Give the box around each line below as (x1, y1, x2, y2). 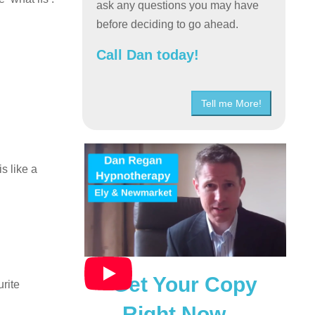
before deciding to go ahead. (96, 18, 239, 30)
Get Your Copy (112, 272, 257, 296)
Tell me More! (200, 97, 262, 109)
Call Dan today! (96, 46, 200, 63)
